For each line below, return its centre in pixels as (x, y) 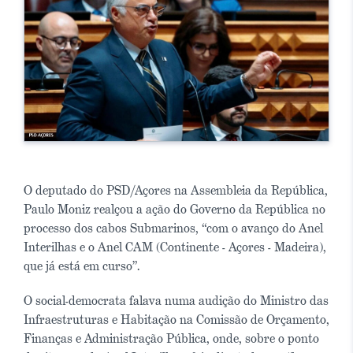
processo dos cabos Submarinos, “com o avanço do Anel (173, 228)
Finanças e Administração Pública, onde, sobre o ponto (171, 338)
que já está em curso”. (82, 266)
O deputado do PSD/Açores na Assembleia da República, (176, 190)
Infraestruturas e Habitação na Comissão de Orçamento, (176, 319)
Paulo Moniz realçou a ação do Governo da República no (175, 209)
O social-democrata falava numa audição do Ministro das (176, 300)
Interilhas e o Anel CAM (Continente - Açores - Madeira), (175, 247)
